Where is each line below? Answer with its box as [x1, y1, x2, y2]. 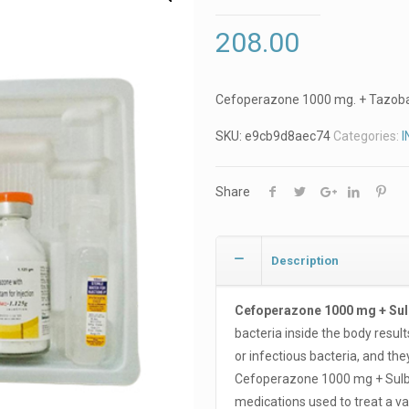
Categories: [332, 129, 402, 143]
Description [270, 254, 339, 267]
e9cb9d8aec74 [244, 129, 330, 143]
